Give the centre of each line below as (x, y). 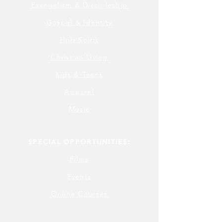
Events (79, 177)
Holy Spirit (79, 40)
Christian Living (79, 57)
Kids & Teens (79, 75)
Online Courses (79, 194)
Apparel (79, 92)
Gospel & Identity (79, 23)
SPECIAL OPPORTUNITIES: (79, 142)
